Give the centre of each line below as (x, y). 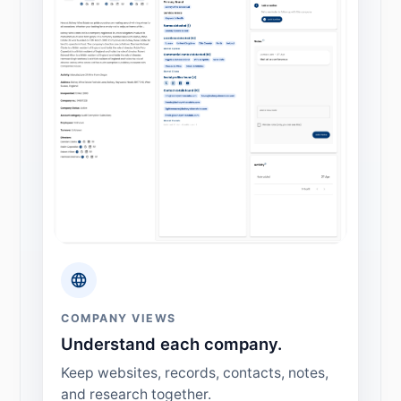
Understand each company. (172, 344)
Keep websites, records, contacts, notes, (195, 372)
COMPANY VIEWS (119, 318)
